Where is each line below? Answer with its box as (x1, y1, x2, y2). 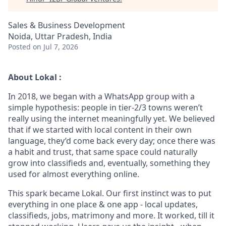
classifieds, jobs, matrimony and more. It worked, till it (8, 210, 214, 221)
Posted (8, 42, 31, 51)
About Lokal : (8, 72, 62, 83)
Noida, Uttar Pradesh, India (8, 31, 112, 42)
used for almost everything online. (8, 168, 139, 180)
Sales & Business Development (8, 20, 125, 31)
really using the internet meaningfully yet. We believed (8, 113, 215, 124)
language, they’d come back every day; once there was (8, 135, 215, 146)
